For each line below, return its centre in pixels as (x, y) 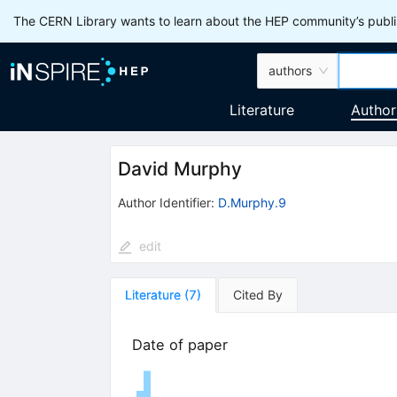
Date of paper (179, 344)
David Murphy (179, 169)
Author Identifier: (166, 202)
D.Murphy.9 (252, 202)
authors (291, 70)
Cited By (257, 294)
